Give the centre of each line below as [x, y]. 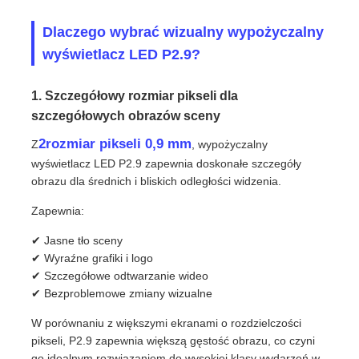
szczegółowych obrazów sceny [126, 116]
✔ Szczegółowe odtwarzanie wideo [120, 276]
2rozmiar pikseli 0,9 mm [115, 144]
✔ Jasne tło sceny [77, 241]
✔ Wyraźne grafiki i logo [93, 258]
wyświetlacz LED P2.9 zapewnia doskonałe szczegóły [167, 164]
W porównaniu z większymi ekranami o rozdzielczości [167, 323]
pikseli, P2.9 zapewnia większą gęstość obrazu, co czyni [173, 341]
